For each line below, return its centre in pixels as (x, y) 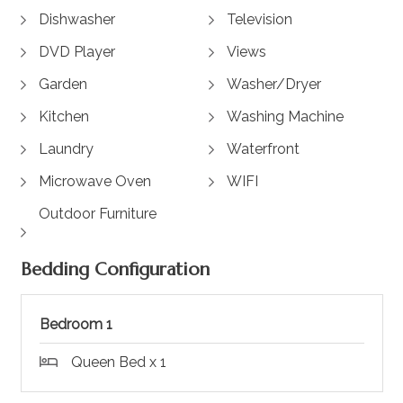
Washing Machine (285, 117)
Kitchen (63, 117)
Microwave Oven (94, 182)
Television (260, 20)
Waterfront (263, 149)
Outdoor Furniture (97, 214)
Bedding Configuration (115, 270)
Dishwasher (76, 20)
